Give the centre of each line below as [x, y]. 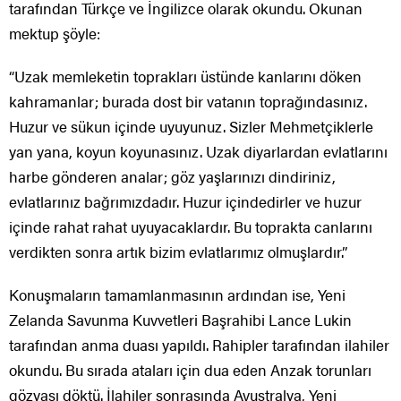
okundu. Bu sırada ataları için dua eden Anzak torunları [190, 370]
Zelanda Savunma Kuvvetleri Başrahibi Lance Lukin [180, 320]
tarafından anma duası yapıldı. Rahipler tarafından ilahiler [199, 345]
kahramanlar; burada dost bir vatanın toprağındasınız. [188, 102]
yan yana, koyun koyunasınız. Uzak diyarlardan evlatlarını [198, 152]
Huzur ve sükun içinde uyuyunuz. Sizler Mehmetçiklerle [191, 127]
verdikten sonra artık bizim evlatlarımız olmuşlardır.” [178, 252]
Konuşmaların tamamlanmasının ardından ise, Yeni [177, 295]
